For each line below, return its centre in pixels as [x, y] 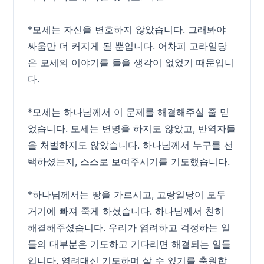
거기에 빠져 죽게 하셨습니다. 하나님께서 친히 [126, 211]
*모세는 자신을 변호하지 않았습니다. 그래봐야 [127, 29]
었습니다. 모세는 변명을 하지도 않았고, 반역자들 [132, 128]
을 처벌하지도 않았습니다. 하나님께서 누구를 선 [131, 145]
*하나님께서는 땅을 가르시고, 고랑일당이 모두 [127, 194]
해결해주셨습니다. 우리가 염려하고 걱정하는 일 [129, 227]
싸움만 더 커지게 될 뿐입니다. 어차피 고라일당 [128, 46]
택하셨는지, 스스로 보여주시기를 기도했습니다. [129, 161]
